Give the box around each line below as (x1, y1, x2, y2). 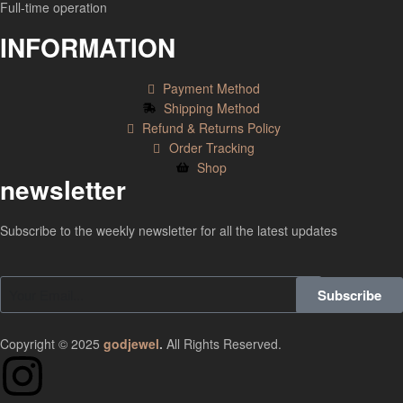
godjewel (103, 334, 159, 353)
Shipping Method (163, 98, 260, 117)
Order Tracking (168, 138, 255, 157)
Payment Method (163, 78, 261, 97)
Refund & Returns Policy (142, 118, 282, 137)
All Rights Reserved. (163, 334, 282, 353)
